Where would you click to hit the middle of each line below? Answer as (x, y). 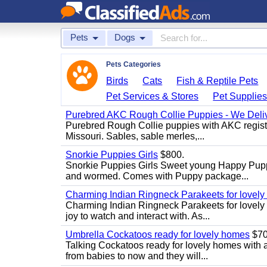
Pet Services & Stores (153, 96)
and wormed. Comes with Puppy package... (157, 176)
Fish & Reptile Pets (218, 81)
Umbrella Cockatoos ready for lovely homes (158, 235)
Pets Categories (133, 64)
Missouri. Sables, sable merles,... (135, 136)
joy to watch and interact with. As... (138, 216)
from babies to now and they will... (137, 256)
